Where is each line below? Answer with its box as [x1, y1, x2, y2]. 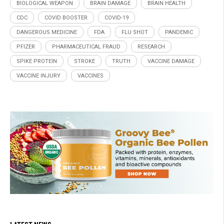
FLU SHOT [121, 29, 148, 36]
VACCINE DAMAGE [147, 58, 194, 65]
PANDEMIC [165, 29, 193, 36]
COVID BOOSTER [44, 14, 87, 21]
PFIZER [16, 43, 35, 50]
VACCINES [77, 72, 103, 79]
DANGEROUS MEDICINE [16, 29, 77, 36]
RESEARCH [137, 43, 165, 50]
